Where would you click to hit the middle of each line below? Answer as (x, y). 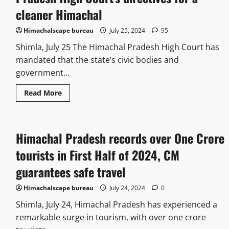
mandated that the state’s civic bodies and (97, 60)
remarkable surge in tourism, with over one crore (111, 217)
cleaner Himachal (59, 15)
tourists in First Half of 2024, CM (97, 155)
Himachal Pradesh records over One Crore (120, 138)
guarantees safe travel (71, 172)
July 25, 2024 (127, 31)
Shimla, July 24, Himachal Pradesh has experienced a (116, 205)
